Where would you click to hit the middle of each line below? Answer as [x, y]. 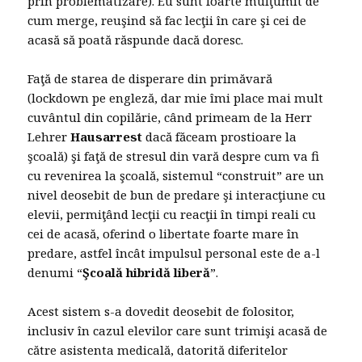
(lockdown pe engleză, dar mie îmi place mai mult [176, 98]
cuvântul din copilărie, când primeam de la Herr [170, 118]
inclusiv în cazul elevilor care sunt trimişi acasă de [178, 331]
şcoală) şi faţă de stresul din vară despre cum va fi [174, 156]
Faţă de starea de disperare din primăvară [150, 79]
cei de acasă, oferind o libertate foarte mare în [164, 234]
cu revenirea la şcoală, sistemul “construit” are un [176, 176]
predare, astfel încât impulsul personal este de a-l [174, 253]
